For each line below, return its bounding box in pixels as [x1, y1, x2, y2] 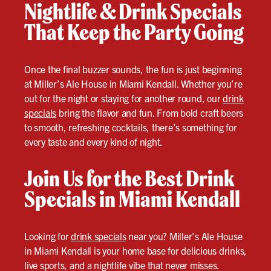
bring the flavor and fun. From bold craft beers [56, 106, 243, 119]
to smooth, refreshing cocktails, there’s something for [24, 121, 237, 134]
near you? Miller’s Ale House [126, 230, 243, 243]
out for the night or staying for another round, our [24, 92, 223, 105]
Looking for [24, 230, 71, 243]
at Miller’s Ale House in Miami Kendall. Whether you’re [24, 77, 243, 90]
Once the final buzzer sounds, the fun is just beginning [24, 63, 242, 76]
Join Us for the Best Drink [24, 165, 234, 193]
